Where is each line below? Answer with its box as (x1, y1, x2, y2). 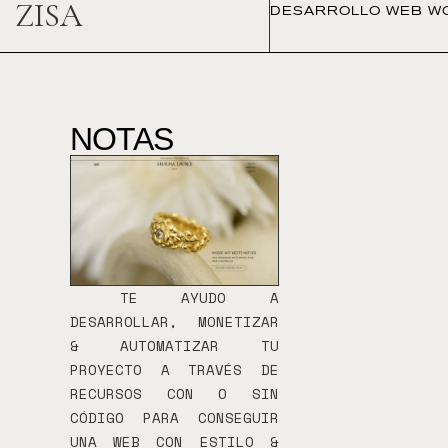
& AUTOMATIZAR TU (70, 335, 279, 357)
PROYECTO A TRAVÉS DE (70, 359, 279, 381)
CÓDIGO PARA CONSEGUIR (70, 407, 279, 429)
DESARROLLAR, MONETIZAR (70, 311, 279, 333)
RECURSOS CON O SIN (70, 383, 279, 405)
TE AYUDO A (120, 287, 279, 309)
